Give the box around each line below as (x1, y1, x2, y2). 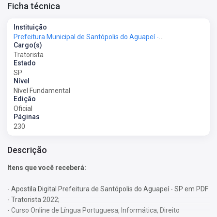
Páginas (14, 113, 40, 121)
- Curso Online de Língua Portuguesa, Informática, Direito (7, 206, 180, 214)
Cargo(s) (14, 41, 42, 49)
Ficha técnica (7, 1, 60, 11)
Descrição (7, 145, 47, 155)
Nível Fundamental (14, 87, 70, 94)
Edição (14, 95, 36, 103)
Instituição (14, 23, 47, 31)
